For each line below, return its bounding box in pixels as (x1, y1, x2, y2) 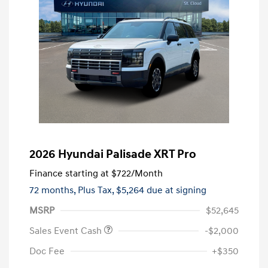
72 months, (29, 184, 78, 196)
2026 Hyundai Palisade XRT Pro (29, 147, 196, 162)
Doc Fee (29, 245, 65, 257)
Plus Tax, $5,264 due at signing (78, 184, 206, 196)
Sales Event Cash (29, 224, 104, 237)
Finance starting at (29, 167, 109, 179)
